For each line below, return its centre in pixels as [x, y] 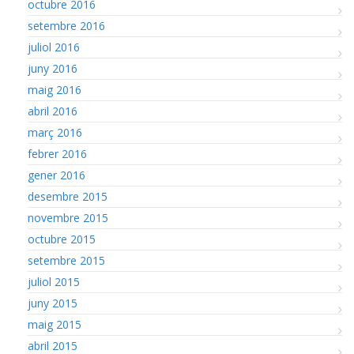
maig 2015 [55, 324]
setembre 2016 [66, 25]
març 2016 [55, 132]
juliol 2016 [54, 47]
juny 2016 [53, 68]
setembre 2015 [66, 260]
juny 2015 [53, 303]
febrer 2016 [57, 153]
